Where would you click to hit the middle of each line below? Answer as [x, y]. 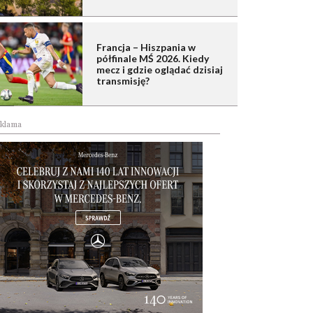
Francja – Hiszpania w [146, 48]
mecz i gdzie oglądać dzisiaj [160, 70]
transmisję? [123, 81]
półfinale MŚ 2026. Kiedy [153, 59]
